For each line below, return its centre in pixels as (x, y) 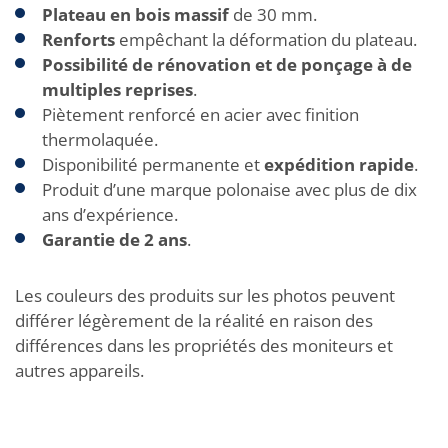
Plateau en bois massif (135, 14)
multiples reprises (117, 89)
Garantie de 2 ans (114, 239)
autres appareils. (79, 370)
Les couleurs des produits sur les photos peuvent (205, 295)
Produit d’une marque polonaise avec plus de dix (229, 189)
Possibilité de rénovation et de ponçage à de (227, 64)
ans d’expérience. (110, 214)
